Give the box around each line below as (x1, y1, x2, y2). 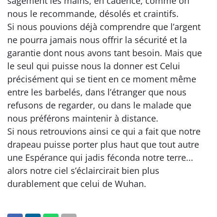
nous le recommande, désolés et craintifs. (7, 7, 179, 19)
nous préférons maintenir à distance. (7, 112, 158, 124)
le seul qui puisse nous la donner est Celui (7, 60, 180, 72)
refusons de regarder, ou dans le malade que (7, 99, 191, 111)
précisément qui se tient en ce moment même (7, 73, 196, 85)
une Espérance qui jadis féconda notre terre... (7, 151, 193, 163)
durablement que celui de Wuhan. (7, 177, 146, 189)
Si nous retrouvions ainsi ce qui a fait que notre (7, 125, 201, 137)
